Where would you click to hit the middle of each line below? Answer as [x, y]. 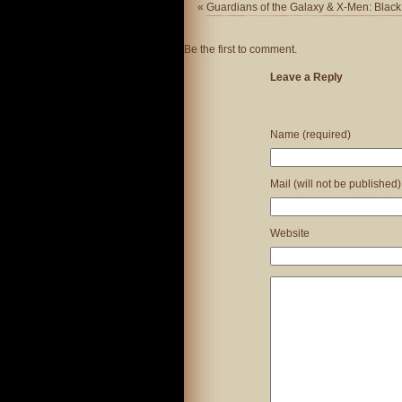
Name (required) [310, 135]
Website [290, 233]
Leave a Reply [306, 77]
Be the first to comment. [240, 49]
